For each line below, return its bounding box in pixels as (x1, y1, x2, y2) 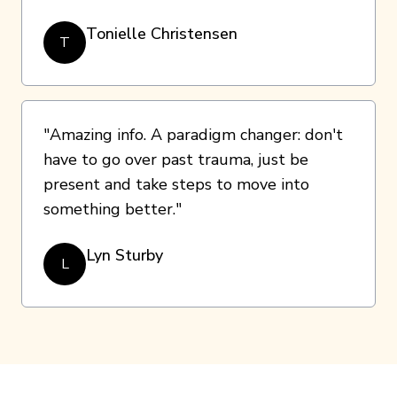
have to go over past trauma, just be (43, 149, 308, 171)
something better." (43, 198, 182, 221)
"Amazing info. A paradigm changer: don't (43, 124, 343, 146)
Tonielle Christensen (86, 23, 237, 45)
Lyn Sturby (86, 245, 163, 267)
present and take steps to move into (43, 174, 309, 196)
